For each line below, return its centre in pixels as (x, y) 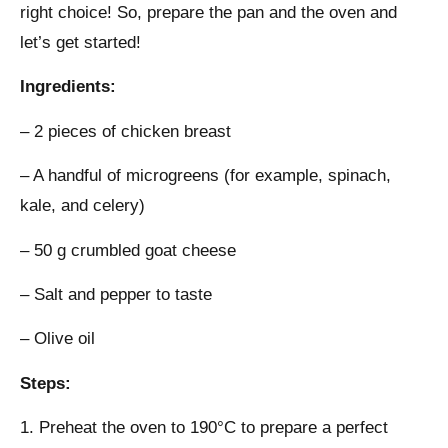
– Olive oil (57, 339)
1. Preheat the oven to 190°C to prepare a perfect (204, 428)
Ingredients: (68, 87)
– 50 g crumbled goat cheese (128, 250)
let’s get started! (80, 42)
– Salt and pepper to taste (116, 294)
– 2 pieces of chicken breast (125, 131)
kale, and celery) (82, 206)
